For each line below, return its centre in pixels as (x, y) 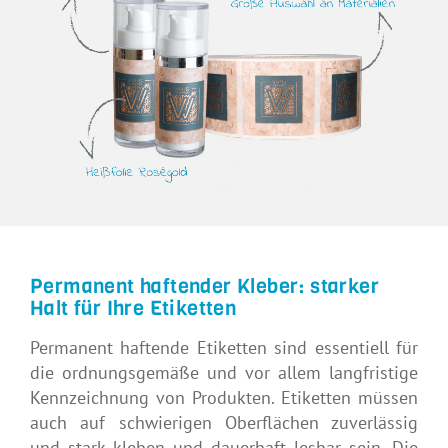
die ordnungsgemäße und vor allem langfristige (224, 372)
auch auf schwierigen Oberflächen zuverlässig (224, 422)
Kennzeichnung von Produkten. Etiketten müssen (224, 397)
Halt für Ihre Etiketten (133, 308)
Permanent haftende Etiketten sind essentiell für (224, 347)
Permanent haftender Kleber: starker (204, 286)
